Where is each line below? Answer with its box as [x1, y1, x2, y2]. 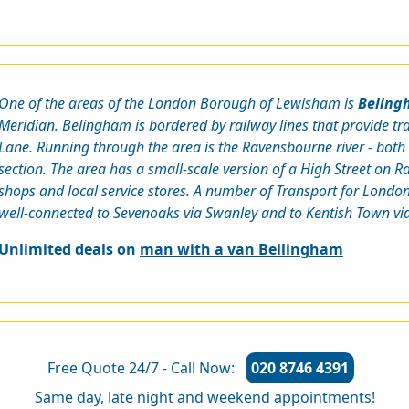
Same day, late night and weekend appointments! [34, 386, 375, 407]
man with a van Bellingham [140, 238, 343, 259]
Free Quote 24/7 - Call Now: [47, 357, 238, 378]
